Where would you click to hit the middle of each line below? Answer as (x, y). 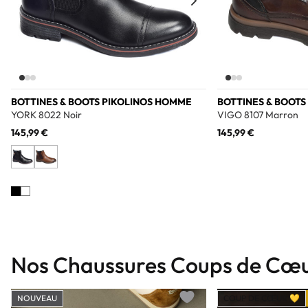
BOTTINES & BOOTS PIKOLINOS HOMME (101, 102)
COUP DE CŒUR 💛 (262, 298)
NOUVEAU (37, 298)
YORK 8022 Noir (46, 115)
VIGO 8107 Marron (258, 115)
